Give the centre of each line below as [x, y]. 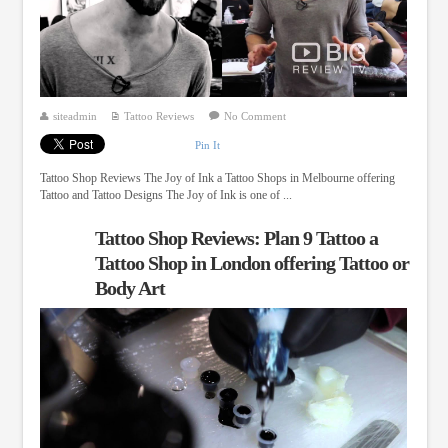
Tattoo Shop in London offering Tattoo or [251, 262]
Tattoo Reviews [158, 116]
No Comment [254, 116]
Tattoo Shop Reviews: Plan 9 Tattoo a [236, 237]
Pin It [207, 145]
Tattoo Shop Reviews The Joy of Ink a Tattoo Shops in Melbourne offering [217, 177]
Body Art [129, 287]
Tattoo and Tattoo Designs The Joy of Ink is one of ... [165, 194]
